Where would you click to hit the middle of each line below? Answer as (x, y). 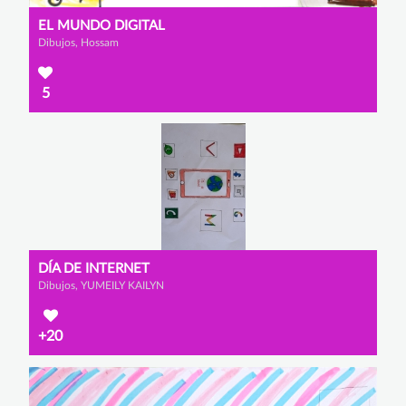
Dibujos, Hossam (78, 42)
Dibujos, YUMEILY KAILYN (101, 286)
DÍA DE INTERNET (94, 269)
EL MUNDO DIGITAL (101, 25)
